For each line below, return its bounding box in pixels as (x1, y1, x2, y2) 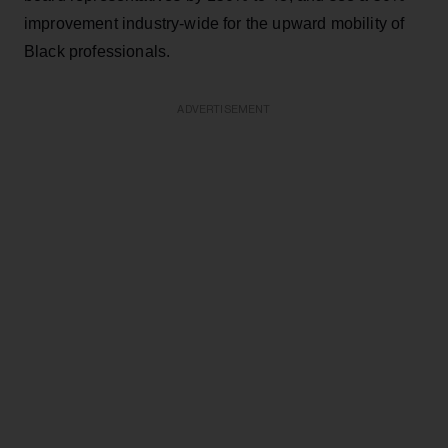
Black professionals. (24, 42, 179, 60)
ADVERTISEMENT (177, 103, 271, 115)
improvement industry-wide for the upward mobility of (24, 14, 405, 32)
